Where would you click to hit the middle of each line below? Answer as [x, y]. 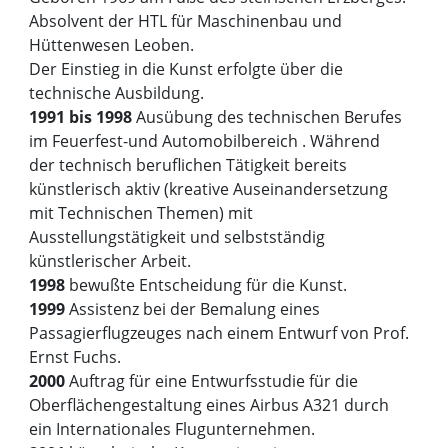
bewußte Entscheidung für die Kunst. [206, 285]
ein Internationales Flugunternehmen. [172, 429]
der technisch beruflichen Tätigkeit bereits [188, 165]
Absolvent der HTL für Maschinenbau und [186, 21]
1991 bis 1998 [81, 117]
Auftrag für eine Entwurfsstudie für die [212, 381]
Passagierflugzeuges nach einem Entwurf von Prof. [219, 333]
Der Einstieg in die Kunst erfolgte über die [186, 69]
